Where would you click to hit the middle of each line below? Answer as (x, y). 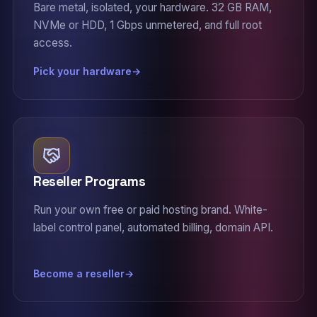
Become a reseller (79, 273)
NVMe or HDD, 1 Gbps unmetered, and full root (147, 25)
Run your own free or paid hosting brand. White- (150, 210)
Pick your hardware (82, 71)
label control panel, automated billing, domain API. (153, 227)
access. (52, 43)
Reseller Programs (89, 181)
